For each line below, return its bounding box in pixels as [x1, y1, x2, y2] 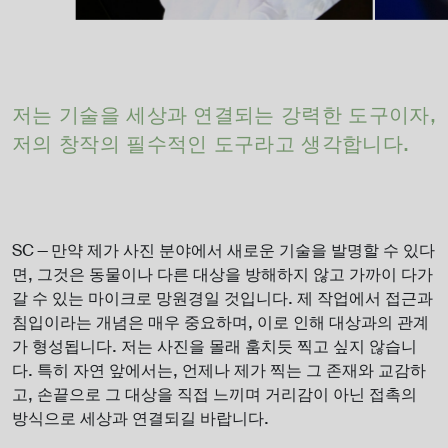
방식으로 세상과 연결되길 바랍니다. [12, 409, 269, 429]
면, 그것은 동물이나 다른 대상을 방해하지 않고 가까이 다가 [12, 265, 433, 285]
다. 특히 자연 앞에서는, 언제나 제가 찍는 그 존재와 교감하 [12, 361, 426, 381]
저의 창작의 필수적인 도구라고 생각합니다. [12, 132, 410, 157]
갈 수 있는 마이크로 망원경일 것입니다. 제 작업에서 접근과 [12, 289, 433, 309]
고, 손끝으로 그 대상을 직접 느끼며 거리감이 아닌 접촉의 [12, 385, 417, 405]
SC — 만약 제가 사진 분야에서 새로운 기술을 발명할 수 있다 [12, 241, 435, 261]
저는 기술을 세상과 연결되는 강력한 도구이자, [12, 103, 436, 128]
